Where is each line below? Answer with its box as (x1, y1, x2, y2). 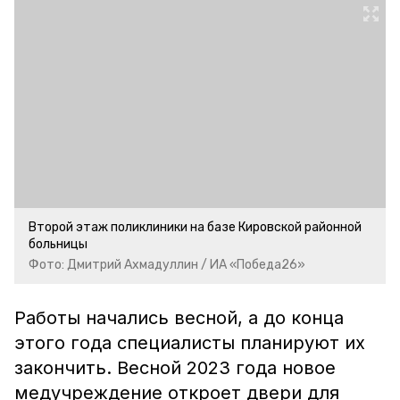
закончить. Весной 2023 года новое (14, 357, 336, 379)
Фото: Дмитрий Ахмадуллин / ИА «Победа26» (29, 257, 305, 272)
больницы (29, 237, 87, 252)
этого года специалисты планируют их (14, 332, 365, 354)
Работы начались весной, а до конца (14, 307, 344, 329)
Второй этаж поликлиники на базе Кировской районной (29, 220, 362, 235)
